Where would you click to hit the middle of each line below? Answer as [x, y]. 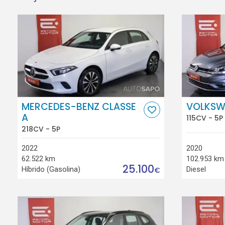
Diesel [196, 169]
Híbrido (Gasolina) [51, 169]
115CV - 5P [204, 118]
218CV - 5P [41, 129]
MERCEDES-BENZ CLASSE [79, 106]
